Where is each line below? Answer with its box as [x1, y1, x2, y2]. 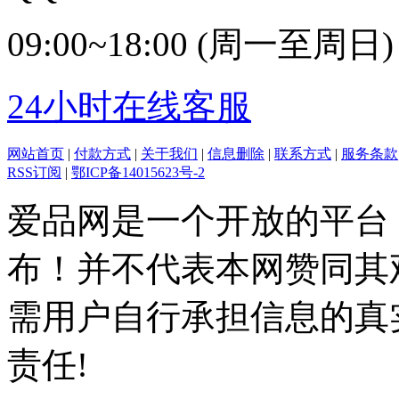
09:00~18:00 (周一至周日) [7, 24, 394, 63]
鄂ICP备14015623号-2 [71, 164, 205, 180]
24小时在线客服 [7, 86, 251, 126]
